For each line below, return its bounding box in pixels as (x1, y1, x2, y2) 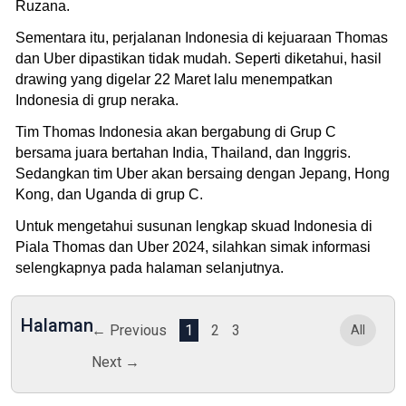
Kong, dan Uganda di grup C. (15, 186, 207, 202)
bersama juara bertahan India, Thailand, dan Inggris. (15, 144, 351, 160)
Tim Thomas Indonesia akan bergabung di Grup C (15, 123, 336, 140)
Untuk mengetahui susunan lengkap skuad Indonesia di (15, 217, 372, 234)
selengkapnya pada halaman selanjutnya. (15, 259, 287, 275)
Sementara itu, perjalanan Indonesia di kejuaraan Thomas (15, 29, 388, 45)
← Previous (91, 321, 167, 339)
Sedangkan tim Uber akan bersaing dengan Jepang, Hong (15, 165, 390, 181)
